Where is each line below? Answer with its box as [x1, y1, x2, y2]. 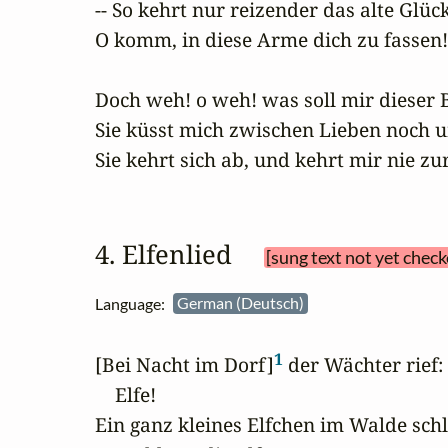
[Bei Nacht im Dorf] [95, 350, 274, 378]
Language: [95, 293, 173, 313]
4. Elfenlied [95, 236, 258, 272]
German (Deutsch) [177, 293, 307, 313]
